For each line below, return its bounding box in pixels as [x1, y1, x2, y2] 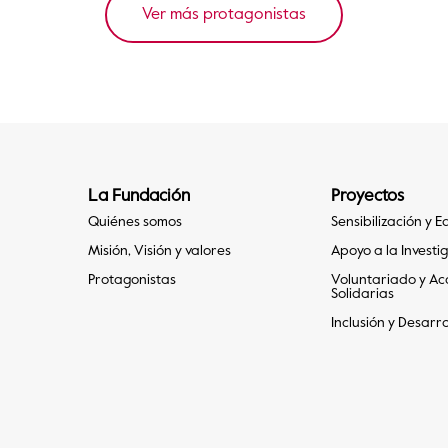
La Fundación [88, 188, 190, 206]
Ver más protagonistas [142, 7, 306, 24]
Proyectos [331, 188, 404, 206]
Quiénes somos [88, 215, 182, 230]
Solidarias [331, 287, 394, 302]
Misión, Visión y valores [88, 244, 231, 259]
